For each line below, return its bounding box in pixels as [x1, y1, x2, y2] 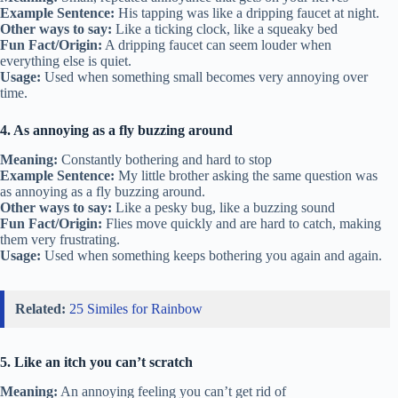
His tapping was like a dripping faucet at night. [115, 5, 379, 21]
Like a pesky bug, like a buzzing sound [112, 199, 335, 215]
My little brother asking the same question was [115, 167, 378, 183]
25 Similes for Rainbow [69, 300, 203, 316]
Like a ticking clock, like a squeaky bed [112, 21, 338, 37]
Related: [15, 300, 66, 316]
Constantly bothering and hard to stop [58, 151, 272, 167]
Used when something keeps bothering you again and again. [41, 247, 382, 263]
